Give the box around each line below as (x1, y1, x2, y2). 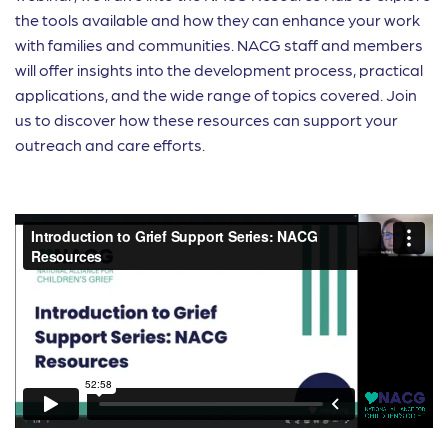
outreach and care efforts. (15, 135, 205, 154)
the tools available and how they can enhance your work (15, 10, 420, 29)
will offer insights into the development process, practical (15, 60, 423, 79)
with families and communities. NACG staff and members (15, 35, 423, 54)
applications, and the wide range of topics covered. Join (15, 85, 417, 104)
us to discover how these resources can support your (15, 110, 398, 129)
